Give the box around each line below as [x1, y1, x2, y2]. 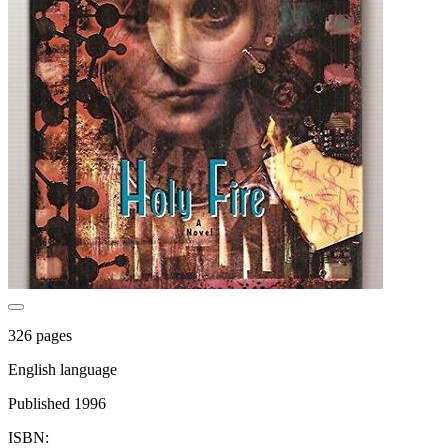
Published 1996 [8, 394, 106, 412]
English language [8, 360, 117, 378]
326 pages [8, 326, 72, 344]
